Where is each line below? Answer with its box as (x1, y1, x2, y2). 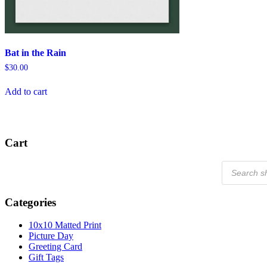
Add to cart (5, 86, 47, 97)
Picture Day (29, 231, 73, 241)
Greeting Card (29, 241, 82, 252)
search (221, 169, 245, 179)
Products (221, 159, 254, 170)
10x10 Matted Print (29, 220, 101, 231)
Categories (5, 195, 56, 209)
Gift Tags (29, 252, 64, 263)
